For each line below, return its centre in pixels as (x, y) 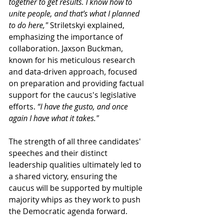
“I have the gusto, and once (83, 107)
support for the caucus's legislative (73, 95)
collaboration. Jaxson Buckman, (67, 48)
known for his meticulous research (73, 60)
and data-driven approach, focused (74, 72)
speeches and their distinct (59, 153)
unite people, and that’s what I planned (75, 14)
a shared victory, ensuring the (64, 176)
